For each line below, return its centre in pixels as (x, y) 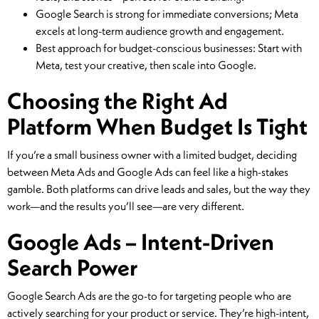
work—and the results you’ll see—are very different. (126, 206)
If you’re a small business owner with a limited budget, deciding (152, 155)
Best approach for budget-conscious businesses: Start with (169, 48)
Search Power (72, 267)
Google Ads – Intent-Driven (141, 242)
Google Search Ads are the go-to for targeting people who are (149, 296)
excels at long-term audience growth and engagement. (160, 31)
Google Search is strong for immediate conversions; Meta (167, 14)
